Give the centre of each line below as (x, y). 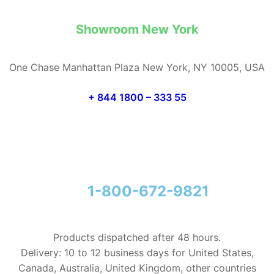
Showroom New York (137, 29)
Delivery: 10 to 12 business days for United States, (137, 253)
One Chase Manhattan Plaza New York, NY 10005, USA (137, 67)
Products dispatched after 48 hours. (137, 237)
